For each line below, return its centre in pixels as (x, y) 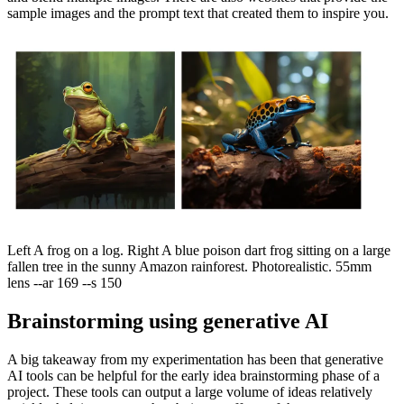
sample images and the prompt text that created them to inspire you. (198, 14)
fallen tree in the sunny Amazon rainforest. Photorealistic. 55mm (189, 267)
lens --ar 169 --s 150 (64, 283)
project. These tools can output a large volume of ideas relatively (190, 392)
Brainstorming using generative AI (168, 321)
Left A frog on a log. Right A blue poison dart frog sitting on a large (199, 251)
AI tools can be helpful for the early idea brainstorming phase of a (193, 376)
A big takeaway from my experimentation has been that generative (195, 360)
